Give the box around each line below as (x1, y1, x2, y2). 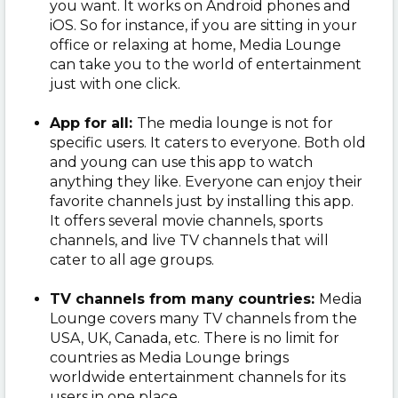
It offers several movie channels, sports (50, 211, 322, 229)
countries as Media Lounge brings (50, 348, 289, 366)
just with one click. (50, 75, 180, 92)
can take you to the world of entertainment (50, 55, 362, 73)
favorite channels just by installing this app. (50, 192, 354, 210)
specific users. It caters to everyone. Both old (50, 133, 366, 151)
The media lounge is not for (137, 114, 333, 131)
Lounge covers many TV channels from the (50, 309, 357, 327)
